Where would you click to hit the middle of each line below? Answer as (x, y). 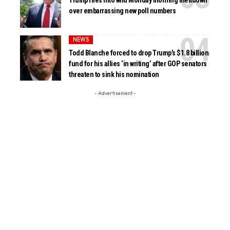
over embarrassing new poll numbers (122, 11)
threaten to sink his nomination (114, 75)
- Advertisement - (115, 93)
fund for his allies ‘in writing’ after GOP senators (138, 64)
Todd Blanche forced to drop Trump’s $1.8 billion (139, 53)
